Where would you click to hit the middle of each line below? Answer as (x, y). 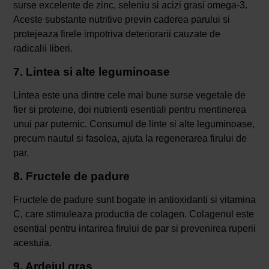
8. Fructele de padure (71, 176)
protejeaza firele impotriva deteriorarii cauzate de (116, 34)
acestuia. (32, 243)
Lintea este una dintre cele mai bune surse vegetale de (129, 95)
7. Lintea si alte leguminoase (91, 71)
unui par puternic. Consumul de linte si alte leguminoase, (134, 124)
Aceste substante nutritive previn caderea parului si (121, 19)
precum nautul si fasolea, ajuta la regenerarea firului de (130, 138)
